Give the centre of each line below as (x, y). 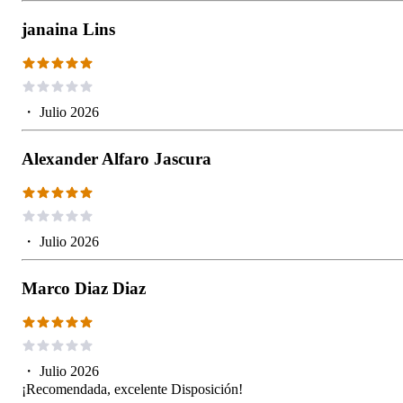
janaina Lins (68, 29)
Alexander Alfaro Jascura (116, 158)
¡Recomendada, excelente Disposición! (132, 389)
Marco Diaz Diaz (84, 288)
